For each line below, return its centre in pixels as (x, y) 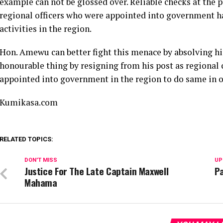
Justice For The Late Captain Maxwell (97, 171)
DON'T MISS (41, 160)
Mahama (41, 182)
